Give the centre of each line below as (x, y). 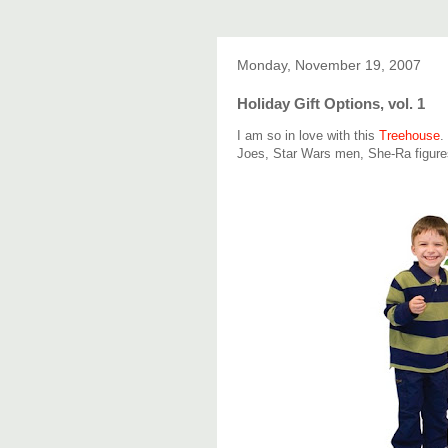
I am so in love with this (308, 135)
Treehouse (409, 135)
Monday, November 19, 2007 (329, 65)
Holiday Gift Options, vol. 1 (331, 103)
